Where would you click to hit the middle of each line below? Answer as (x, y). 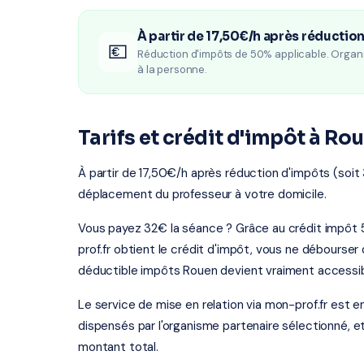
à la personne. (172, 69)
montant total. (118, 347)
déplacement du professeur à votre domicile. (202, 194)
